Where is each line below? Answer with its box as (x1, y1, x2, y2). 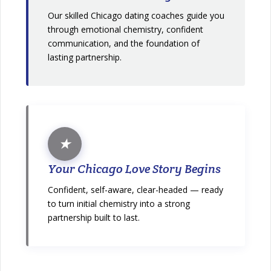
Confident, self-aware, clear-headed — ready (48, 183, 224, 195)
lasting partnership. (48, 51, 122, 63)
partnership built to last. (48, 211, 140, 223)
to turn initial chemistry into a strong (48, 197, 191, 209)
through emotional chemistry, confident (48, 23, 204, 35)
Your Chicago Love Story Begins (48, 160, 221, 177)
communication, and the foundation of (48, 37, 200, 49)
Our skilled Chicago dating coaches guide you (48, 9, 225, 21)
